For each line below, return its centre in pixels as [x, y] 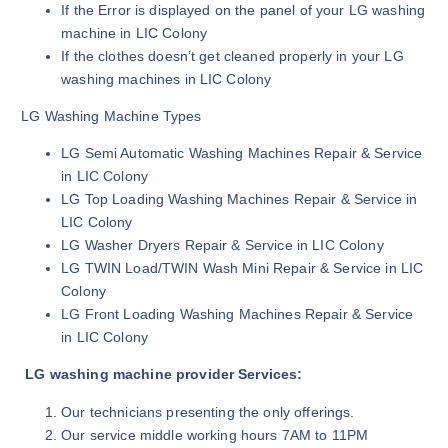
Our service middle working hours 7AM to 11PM [215, 434]
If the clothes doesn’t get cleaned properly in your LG [232, 56]
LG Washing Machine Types [111, 116]
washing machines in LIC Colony [166, 79]
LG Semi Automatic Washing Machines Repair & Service [242, 153]
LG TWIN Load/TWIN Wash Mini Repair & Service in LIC [242, 268]
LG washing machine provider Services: [164, 374]
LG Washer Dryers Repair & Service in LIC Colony [222, 245]
